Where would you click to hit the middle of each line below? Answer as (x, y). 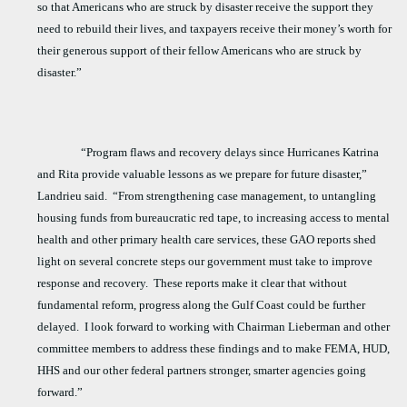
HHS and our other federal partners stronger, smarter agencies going (202, 371)
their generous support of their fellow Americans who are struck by (200, 51)
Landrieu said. (73, 196)
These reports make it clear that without (251, 283)
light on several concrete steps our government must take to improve (205, 262)
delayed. (59, 327)
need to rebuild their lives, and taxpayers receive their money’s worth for (215, 29)
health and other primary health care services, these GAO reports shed (207, 240)
